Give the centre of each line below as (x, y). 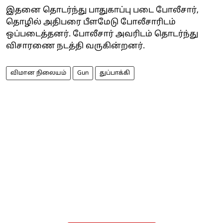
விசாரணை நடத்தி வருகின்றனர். (75, 46)
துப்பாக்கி (115, 73)
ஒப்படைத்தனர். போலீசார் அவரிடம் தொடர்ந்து (102, 34)
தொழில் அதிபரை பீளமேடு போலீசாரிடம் (91, 22)
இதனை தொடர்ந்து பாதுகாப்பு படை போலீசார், (102, 10)
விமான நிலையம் (38, 73)
